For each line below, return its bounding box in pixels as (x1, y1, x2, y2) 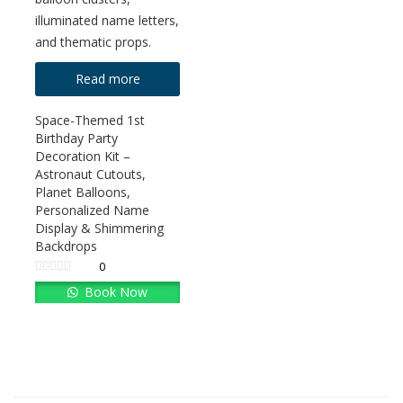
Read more (75, 69, 140, 87)
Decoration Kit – (35, 147, 130, 165)
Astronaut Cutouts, (35, 165, 146, 183)
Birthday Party (35, 129, 118, 147)
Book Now (81, 282, 148, 300)
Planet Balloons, (35, 183, 130, 201)
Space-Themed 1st (35, 111, 145, 129)
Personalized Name (35, 201, 149, 219)
